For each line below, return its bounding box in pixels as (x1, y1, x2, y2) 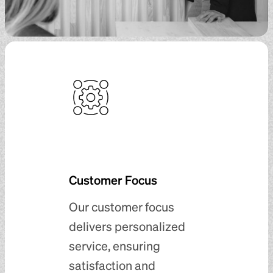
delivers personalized (69, 218, 185, 234)
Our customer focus (69, 198, 174, 214)
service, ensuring (69, 237, 160, 253)
